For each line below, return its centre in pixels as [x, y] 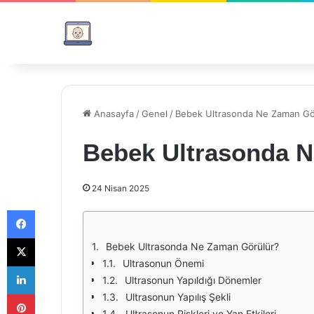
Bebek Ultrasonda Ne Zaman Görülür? [192, 246]
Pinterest [54, 294]
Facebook [56, 210]
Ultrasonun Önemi [163, 263]
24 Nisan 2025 [121, 188]
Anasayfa [112, 114]
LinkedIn [53, 266]
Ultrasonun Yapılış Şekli [178, 297]
